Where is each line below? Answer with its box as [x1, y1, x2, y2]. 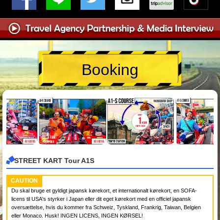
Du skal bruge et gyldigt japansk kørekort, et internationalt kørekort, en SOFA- [11, 187, 197, 193]
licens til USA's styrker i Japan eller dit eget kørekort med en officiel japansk [11, 195, 191, 202]
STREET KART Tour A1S [14, 157, 94, 165]
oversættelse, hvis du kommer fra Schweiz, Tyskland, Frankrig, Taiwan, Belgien [11, 204, 201, 210]
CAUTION [11, 177, 38, 184]
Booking [82, 61, 138, 79]
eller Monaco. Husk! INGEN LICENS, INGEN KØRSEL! [11, 212, 143, 219]
